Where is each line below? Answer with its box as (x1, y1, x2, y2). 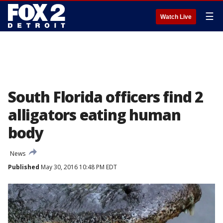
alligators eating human (8, 105, 181, 125)
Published (8, 163, 39, 171)
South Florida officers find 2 (8, 87, 204, 107)
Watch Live (160, 13, 192, 20)
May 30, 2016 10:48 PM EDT (39, 163, 117, 171)
